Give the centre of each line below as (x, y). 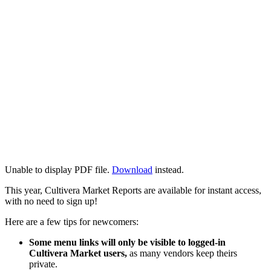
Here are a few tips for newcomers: (72, 221)
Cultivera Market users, (78, 253)
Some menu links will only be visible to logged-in (127, 242)
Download (132, 169)
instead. (168, 169)
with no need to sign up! (51, 201)
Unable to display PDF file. (58, 169)
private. (43, 264)
